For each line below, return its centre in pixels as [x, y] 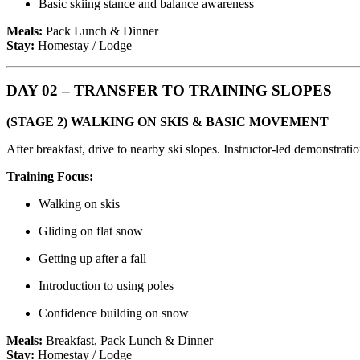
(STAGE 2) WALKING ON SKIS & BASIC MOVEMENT [168, 121]
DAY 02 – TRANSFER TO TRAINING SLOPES [169, 91]
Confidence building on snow [114, 313]
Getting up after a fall [92, 258]
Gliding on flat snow [91, 231]
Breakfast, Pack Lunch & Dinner [128, 340]
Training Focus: [50, 176]
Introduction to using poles [106, 285]
